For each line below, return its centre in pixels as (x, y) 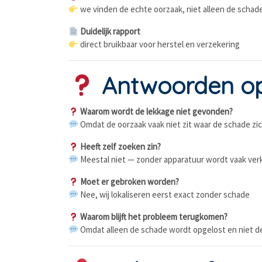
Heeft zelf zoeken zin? (120, 146)
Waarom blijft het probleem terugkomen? (153, 217)
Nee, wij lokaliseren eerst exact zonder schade (164, 194)
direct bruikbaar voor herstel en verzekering (159, 44)
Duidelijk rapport (110, 31)
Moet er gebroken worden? (129, 182)
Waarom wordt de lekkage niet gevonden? (156, 111)
